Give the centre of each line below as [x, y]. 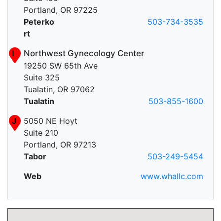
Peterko [39, 22]
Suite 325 [42, 78]
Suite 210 [41, 133]
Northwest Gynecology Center [84, 54]
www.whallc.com [172, 176]
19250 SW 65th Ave [61, 66]
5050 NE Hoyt [51, 121]
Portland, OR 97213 [60, 145]
